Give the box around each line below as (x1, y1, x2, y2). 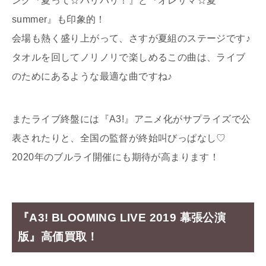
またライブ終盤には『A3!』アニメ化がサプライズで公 (12, 113, 251, 124)
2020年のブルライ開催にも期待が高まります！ (12, 151, 220, 162)
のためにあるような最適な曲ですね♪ (12, 71, 173, 81)
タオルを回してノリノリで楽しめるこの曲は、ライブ (12, 52, 246, 62)
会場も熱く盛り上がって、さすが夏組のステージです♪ (12, 33, 251, 43)
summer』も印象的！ (12, 14, 106, 24)
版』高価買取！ (18, 230, 99, 243)
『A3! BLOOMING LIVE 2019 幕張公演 (18, 211, 226, 224)
